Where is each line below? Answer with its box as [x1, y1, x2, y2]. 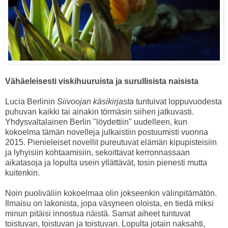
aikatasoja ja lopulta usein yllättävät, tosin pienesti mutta [5, 158, 207, 167]
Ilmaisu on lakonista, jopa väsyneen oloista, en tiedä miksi [5, 198, 214, 208]
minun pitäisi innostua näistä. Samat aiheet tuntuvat [5, 209, 190, 218]
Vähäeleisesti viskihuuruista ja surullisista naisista [5, 76, 198, 85]
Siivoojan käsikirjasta [57, 97, 134, 106]
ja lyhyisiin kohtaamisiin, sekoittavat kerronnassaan [5, 148, 190, 157]
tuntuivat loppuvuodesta [134, 97, 222, 106]
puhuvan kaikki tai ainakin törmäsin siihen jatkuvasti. [5, 107, 194, 116]
